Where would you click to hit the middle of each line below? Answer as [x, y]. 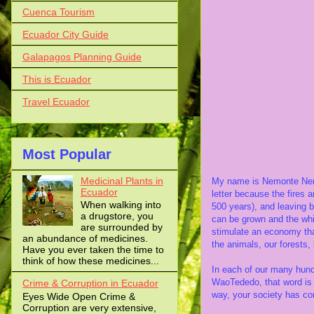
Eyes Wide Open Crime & [79, 297]
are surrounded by [121, 227]
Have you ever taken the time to [93, 250]
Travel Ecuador [56, 101]
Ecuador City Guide [66, 34]
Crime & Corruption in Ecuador [90, 284]
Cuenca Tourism [59, 12]
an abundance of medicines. [85, 239]
